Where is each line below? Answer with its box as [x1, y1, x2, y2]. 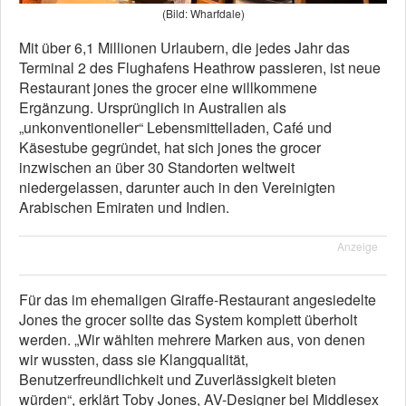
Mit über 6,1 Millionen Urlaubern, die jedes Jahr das [19, 36, 350, 58]
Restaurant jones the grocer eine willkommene [19, 76, 317, 98]
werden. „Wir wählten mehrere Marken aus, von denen [19, 328, 365, 350]
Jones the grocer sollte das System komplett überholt [19, 308, 357, 330]
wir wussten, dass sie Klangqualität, [19, 348, 248, 370]
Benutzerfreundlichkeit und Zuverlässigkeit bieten [19, 368, 336, 390]
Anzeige [337, 237, 378, 254]
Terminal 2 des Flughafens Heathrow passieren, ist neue [19, 56, 381, 78]
